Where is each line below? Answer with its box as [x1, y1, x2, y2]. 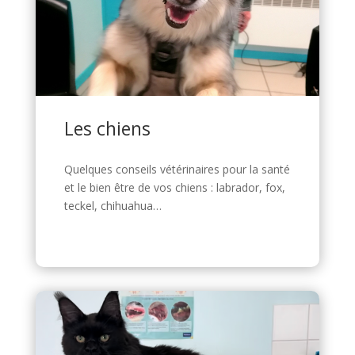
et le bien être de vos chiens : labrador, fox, [63, 179, 285, 195]
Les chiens [63, 115, 151, 141]
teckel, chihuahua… [63, 197, 162, 213]
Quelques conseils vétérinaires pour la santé [63, 161, 290, 177]
